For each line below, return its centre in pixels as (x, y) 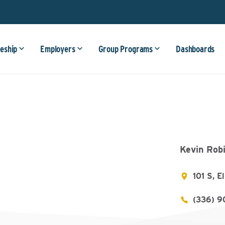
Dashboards (195, 49)
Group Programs (126, 49)
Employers (58, 49)
